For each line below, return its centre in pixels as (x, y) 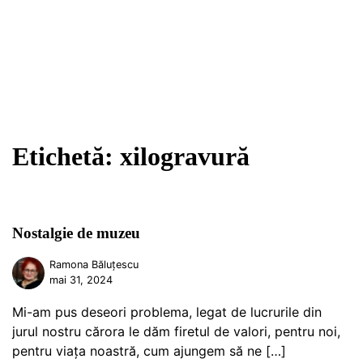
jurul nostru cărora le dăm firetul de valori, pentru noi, (176, 331)
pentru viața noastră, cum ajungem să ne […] (149, 350)
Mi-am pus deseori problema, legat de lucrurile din (167, 312)
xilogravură (185, 156)
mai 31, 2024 (81, 280)
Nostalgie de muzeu (76, 233)
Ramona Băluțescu (94, 264)
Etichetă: (66, 156)
